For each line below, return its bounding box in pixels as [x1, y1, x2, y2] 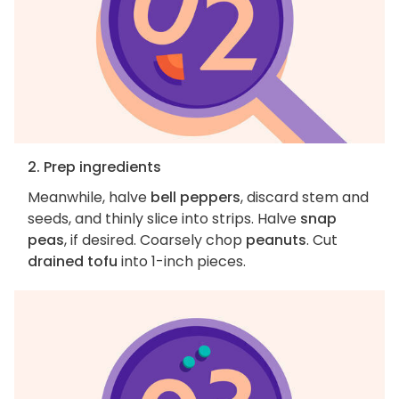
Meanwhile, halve [28, 187, 151, 208]
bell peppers [151, 187, 240, 208]
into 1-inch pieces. [118, 251, 246, 273]
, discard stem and [240, 187, 369, 208]
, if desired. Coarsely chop [64, 230, 246, 251]
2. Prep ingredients [28, 157, 161, 178]
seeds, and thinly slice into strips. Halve [28, 208, 300, 230]
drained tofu [28, 251, 118, 273]
